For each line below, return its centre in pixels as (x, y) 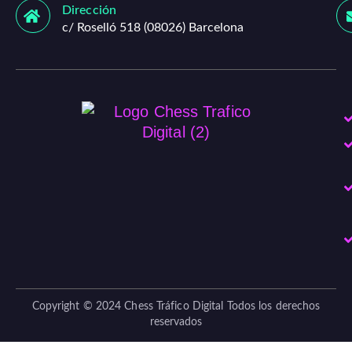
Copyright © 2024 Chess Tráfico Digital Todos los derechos (176, 307)
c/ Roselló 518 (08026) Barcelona (153, 28)
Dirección (89, 11)
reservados (176, 323)
